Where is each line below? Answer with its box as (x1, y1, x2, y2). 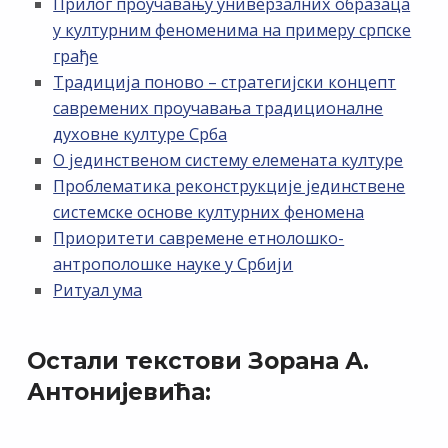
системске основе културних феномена (53, 201, 365, 224)
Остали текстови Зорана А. (26, 346, 369, 375)
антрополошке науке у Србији (53, 253, 294, 276)
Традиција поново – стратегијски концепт (53, 71, 397, 94)
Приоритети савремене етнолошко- (53, 227, 345, 250)
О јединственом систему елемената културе (53, 149, 404, 172)
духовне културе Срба (53, 123, 228, 146)
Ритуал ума (53, 279, 143, 302)
